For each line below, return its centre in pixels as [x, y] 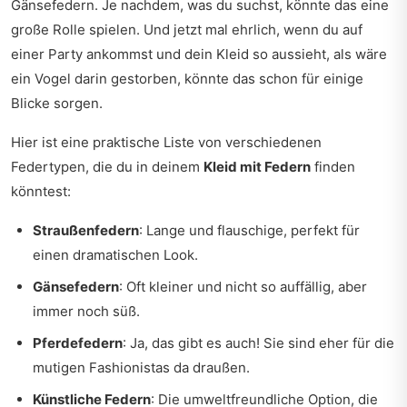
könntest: [41, 191]
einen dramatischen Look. [115, 255]
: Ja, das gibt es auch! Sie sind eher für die [258, 343]
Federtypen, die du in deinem [107, 167]
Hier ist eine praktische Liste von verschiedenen [166, 142]
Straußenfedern [86, 230]
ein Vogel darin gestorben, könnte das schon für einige [187, 79]
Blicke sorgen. [57, 103]
